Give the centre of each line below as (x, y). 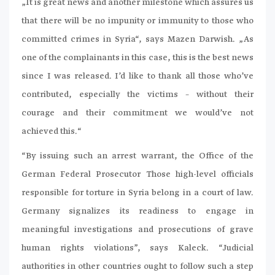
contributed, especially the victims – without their (137, 95)
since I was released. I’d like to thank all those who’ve (137, 76)
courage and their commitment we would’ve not (137, 113)
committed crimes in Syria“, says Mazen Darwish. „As (137, 40)
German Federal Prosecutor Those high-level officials (137, 175)
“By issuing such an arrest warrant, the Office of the (137, 156)
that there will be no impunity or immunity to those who (137, 21)
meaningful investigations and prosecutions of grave (137, 230)
